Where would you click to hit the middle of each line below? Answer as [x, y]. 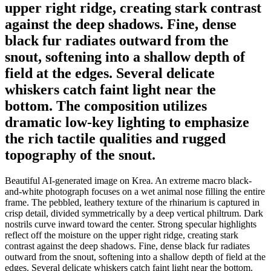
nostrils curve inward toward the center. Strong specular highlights [131, 224]
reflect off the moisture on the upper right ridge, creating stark [122, 235]
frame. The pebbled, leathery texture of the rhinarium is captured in [132, 202]
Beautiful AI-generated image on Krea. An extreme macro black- [128, 180]
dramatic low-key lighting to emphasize [127, 122]
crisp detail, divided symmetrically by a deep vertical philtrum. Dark [134, 213]
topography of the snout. [80, 155]
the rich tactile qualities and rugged [115, 138]
